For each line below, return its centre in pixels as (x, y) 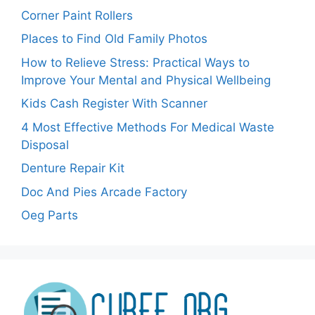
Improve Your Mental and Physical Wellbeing (146, 80)
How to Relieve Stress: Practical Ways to (135, 62)
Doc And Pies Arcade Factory (104, 192)
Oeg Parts (50, 216)
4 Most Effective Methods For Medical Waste (148, 127)
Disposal (45, 144)
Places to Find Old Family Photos (114, 39)
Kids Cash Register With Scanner (114, 104)
